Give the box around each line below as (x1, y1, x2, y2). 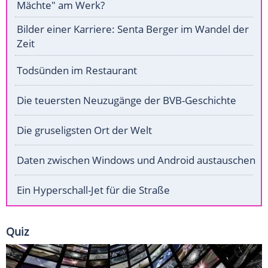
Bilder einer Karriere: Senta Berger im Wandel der (17, 22, 249, 36)
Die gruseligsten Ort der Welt (17, 123, 152, 138)
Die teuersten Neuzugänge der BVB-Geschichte (17, 93, 236, 108)
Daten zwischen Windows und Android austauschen (17, 153, 255, 167)
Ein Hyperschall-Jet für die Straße (17, 183, 170, 197)
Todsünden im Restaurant (17, 63, 137, 78)
